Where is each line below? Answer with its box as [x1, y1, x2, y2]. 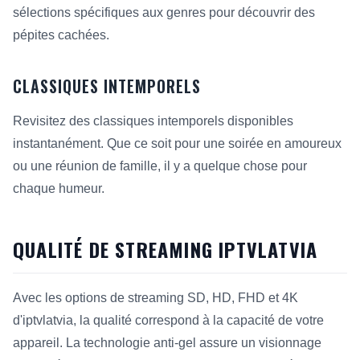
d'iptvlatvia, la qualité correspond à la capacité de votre [13, 313, 324, 327]
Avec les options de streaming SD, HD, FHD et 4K [13, 291, 298, 305]
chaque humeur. [13, 182, 104, 195]
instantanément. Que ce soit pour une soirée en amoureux [13, 137, 342, 150]
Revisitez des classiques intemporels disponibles [13, 114, 293, 128]
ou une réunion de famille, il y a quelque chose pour [13, 159, 307, 173]
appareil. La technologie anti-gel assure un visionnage [13, 336, 321, 350]
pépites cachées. [13, 28, 109, 42]
